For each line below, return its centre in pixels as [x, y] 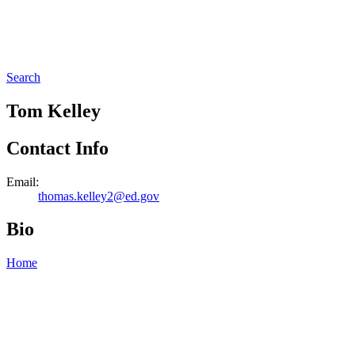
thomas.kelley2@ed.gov [99, 196]
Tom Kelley [53, 111]
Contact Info [57, 148]
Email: [23, 181]
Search [23, 77]
